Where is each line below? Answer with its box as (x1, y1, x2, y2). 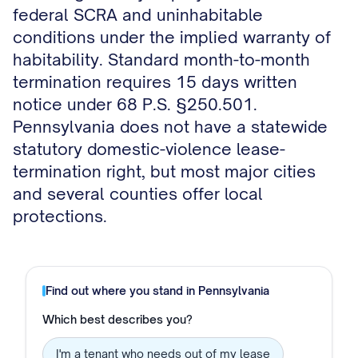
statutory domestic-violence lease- (13, 139, 285, 159)
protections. (13, 206, 107, 226)
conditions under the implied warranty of (13, 27, 331, 47)
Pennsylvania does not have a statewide (13, 117, 328, 137)
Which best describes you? (42, 312, 193, 326)
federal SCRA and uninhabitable (13, 5, 263, 25)
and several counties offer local (13, 184, 263, 204)
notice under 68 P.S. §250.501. (13, 94, 257, 114)
